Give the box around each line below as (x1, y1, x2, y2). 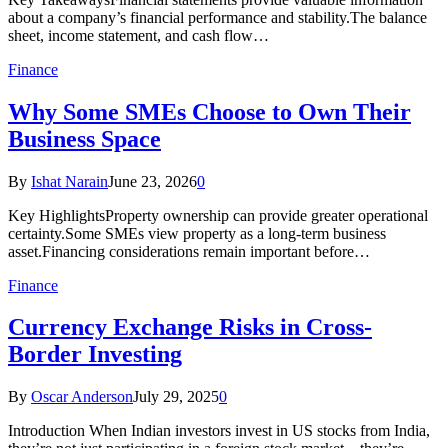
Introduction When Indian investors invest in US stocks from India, (8, 422, 430, 440)
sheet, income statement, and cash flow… (8, 26, 269, 44)
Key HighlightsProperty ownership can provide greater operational (8, 206, 428, 224)
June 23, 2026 (108, 172, 197, 190)
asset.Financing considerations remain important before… (8, 242, 370, 260)
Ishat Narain (31, 172, 108, 190)
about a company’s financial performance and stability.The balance (8, 8, 427, 26)
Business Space (8, 125, 161, 152)
